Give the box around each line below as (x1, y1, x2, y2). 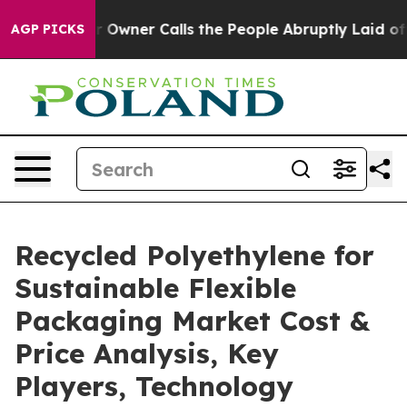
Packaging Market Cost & (15, 303, 370, 338)
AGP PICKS (11, 21, 84, 37)
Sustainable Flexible (15, 271, 296, 305)
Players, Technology (15, 369, 293, 403)
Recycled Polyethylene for (15, 238, 374, 273)
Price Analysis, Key (15, 336, 279, 371)
